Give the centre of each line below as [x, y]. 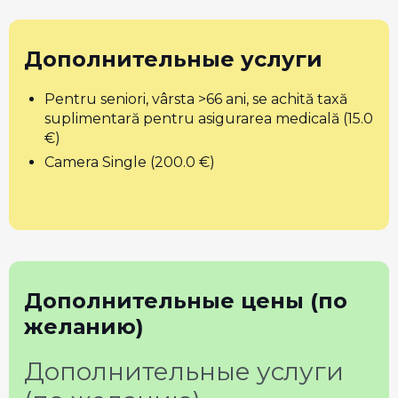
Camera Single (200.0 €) [130, 162]
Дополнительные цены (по [186, 301]
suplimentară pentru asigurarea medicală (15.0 [209, 119]
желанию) [84, 326]
